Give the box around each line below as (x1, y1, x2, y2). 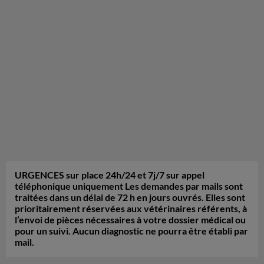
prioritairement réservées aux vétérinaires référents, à (15, 203, 247, 214)
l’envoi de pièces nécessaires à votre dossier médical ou (15, 214, 246, 225)
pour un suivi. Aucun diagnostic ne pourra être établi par (15, 226, 248, 236)
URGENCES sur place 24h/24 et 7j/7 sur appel (15, 170, 204, 180)
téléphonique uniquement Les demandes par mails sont (15, 181, 243, 192)
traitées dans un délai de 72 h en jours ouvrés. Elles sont (15, 192, 245, 203)
